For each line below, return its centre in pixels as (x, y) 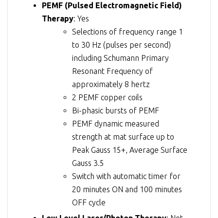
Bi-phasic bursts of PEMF (116, 110)
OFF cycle (89, 202)
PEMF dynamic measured (116, 123)
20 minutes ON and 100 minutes (127, 189)
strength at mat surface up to (123, 136)
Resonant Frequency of (112, 71)
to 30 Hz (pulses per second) (121, 45)
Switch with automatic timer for (126, 176)
